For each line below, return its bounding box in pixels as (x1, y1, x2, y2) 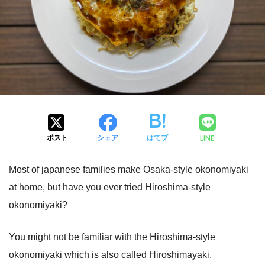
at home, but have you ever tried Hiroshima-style (9, 182, 211, 193)
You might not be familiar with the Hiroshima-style (9, 232, 215, 243)
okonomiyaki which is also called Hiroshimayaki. (9, 250, 212, 260)
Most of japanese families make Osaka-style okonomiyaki (9, 164, 248, 175)
